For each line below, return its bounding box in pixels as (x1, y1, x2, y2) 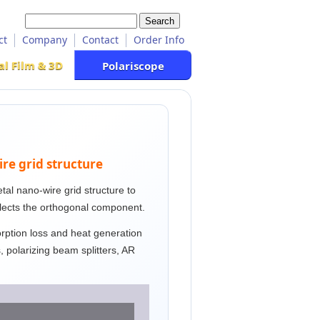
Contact (82, 33, 119, 46)
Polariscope (101, 59, 164, 73)
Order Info (134, 33, 184, 46)
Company (22, 33, 67, 46)
